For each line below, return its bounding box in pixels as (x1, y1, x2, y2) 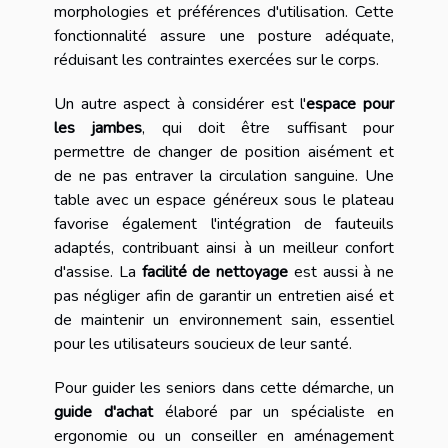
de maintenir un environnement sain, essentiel (54, 309, 394, 332)
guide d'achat (54, 401, 153, 424)
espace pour (306, 93, 395, 116)
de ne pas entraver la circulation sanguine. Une (54, 165, 394, 188)
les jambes (54, 117, 143, 140)
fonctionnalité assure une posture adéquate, (54, 25, 394, 48)
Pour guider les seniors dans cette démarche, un (54, 377, 394, 400)
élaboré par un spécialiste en (152, 401, 395, 424)
